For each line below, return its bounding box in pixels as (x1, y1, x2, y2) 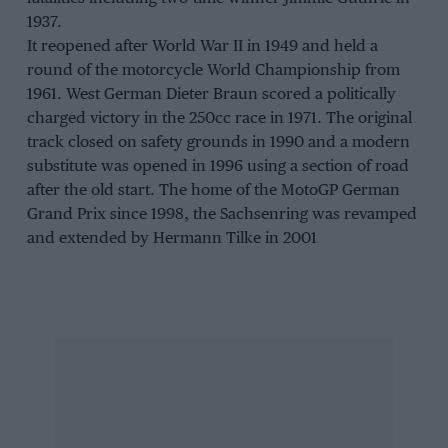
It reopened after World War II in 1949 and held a (26, 38, 378, 56)
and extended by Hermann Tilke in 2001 (26, 230, 317, 248)
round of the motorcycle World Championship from (26, 62, 400, 80)
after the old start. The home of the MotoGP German (26, 182, 400, 200)
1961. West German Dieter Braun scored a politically (26, 86, 396, 104)
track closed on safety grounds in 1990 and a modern (26, 134, 410, 152)
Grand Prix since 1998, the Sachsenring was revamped (26, 206, 417, 224)
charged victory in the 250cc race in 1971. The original (26, 110, 412, 128)
